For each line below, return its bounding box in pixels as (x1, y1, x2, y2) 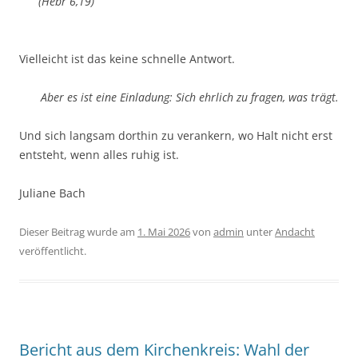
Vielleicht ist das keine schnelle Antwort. (19, 51, 235, 67)
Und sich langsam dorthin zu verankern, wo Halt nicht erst (19, 128, 332, 144)
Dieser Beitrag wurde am (19, 225, 137, 240)
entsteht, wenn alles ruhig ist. (19, 147, 179, 163)
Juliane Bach (19, 185, 86, 201)
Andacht (275, 225, 315, 240)
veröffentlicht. (19, 244, 86, 259)
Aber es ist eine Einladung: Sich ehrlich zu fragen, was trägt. (41, 89, 339, 105)
